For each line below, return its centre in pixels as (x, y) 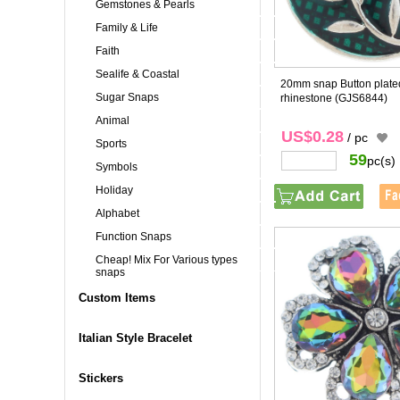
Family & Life (127, 28)
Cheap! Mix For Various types (167, 260)
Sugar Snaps (127, 97)
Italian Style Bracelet (135, 338)
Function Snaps (133, 237)
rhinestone (306, 98)
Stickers (101, 378)
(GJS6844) (361, 98)
